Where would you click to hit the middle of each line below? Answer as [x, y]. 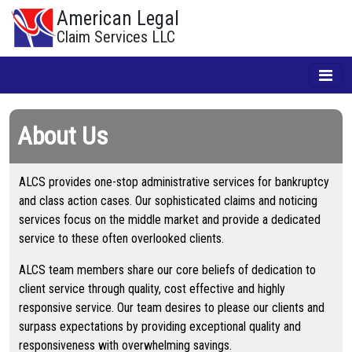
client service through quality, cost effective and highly [152, 289]
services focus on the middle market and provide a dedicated [170, 220]
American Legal [118, 18]
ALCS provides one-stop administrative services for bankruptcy [174, 182]
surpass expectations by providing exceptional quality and [160, 326]
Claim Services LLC [116, 37]
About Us [62, 136]
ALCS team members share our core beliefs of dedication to [167, 270]
